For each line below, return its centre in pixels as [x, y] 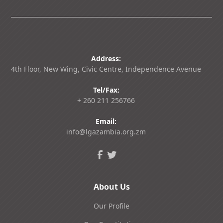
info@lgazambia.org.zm [106, 132]
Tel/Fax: [106, 90]
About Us [111, 187]
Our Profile [111, 206]
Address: [106, 58]
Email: [106, 121]
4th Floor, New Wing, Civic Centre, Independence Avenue [106, 69]
